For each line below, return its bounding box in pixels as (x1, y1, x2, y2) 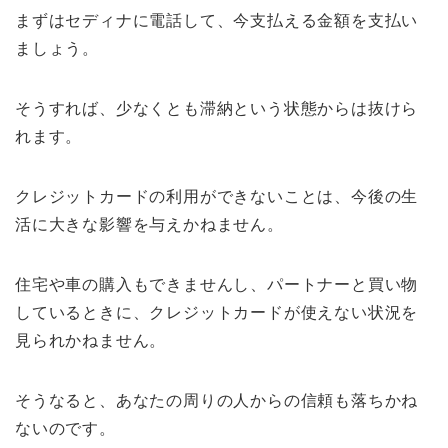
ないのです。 (15, 420, 116, 438)
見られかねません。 (15, 332, 167, 350)
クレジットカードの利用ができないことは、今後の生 (15, 188, 419, 206)
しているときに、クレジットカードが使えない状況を (15, 304, 419, 322)
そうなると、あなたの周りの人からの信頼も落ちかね (15, 392, 419, 410)
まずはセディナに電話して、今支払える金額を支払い (15, 12, 419, 30)
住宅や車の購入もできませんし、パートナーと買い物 (15, 276, 419, 294)
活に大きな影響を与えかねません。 (15, 216, 284, 234)
